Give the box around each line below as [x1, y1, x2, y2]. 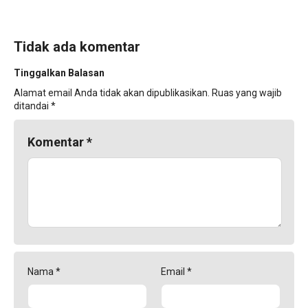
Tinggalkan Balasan [14, 67, 104, 78]
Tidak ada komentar [14, 38, 140, 55]
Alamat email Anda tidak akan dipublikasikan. [14, 87, 210, 98]
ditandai [14, 100, 51, 111]
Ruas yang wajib [212, 87, 282, 98]
